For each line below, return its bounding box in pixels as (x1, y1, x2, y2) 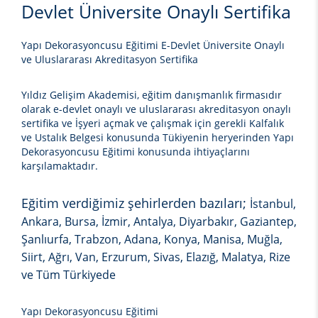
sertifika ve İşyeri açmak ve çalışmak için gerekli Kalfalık (21, 116, 284, 131)
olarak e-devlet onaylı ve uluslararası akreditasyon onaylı (21, 102, 291, 116)
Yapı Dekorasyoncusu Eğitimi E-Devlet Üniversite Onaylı (21, 38, 285, 53)
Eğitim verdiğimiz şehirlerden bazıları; (21, 194, 250, 212)
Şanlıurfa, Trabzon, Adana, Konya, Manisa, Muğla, (21, 231, 283, 248)
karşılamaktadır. (21, 159, 98, 173)
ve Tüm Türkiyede (21, 267, 116, 283)
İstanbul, (250, 196, 296, 212)
